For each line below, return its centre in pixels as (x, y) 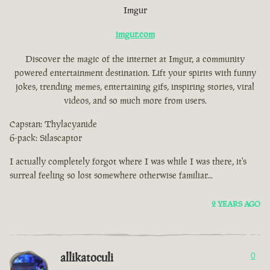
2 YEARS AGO (236, 204)
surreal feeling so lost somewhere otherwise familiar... (111, 175)
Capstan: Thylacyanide (53, 124)
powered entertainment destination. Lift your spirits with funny (135, 73)
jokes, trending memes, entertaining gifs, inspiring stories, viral (135, 87)
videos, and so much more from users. (135, 101)
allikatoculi (87, 258)
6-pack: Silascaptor (46, 138)
